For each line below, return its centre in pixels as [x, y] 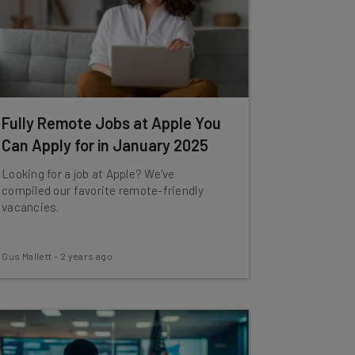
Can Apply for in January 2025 [105, 145]
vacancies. [31, 207]
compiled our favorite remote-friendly [103, 190]
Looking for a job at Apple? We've [88, 174]
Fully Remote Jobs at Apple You [112, 123]
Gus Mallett [27, 256]
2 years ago [86, 256]
